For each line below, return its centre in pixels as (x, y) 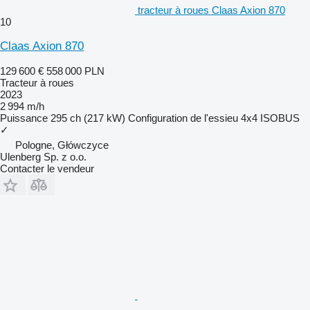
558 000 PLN (75, 71)
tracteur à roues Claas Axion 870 (211, 10)
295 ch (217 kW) (88, 118)
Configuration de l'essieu (183, 118)
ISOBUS (280, 118)
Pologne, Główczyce (62, 145)
